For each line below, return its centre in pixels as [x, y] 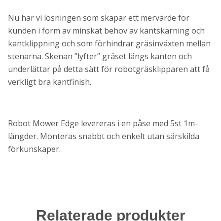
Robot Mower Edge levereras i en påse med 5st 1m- [103, 123]
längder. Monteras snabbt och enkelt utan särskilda [104, 136]
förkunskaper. [34, 149]
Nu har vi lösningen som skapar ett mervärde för [99, 18]
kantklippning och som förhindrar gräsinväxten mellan [109, 43]
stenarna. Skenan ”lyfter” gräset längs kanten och [100, 56]
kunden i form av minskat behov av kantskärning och [106, 31]
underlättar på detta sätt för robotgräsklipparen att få [109, 69]
